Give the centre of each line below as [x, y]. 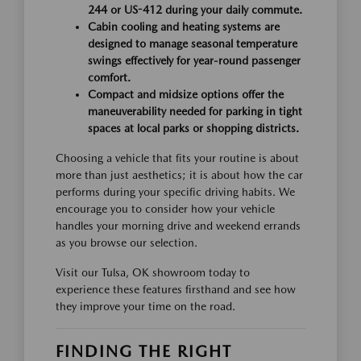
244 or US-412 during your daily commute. [195, 10]
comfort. [109, 78]
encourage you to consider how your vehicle [165, 209]
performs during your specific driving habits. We [175, 192]
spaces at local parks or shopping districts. [193, 129]
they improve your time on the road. [145, 307]
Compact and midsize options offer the [186, 95]
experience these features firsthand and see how [176, 290]
